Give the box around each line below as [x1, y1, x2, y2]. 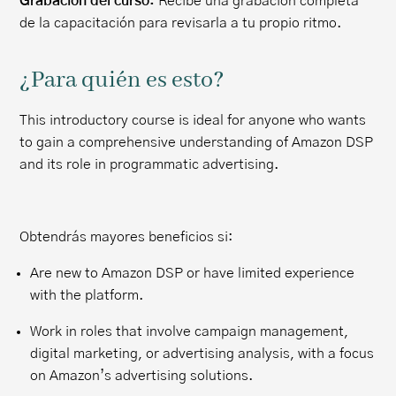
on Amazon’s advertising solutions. [30, 369, 254, 383]
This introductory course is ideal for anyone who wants [19, 113, 367, 127]
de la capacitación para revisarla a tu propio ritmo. [19, 16, 342, 30]
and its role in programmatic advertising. [19, 157, 279, 171]
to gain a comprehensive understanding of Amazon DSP [19, 135, 374, 149]
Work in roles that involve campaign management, [30, 324, 349, 339]
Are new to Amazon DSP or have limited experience [30, 266, 355, 280]
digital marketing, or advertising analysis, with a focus [30, 346, 375, 361]
